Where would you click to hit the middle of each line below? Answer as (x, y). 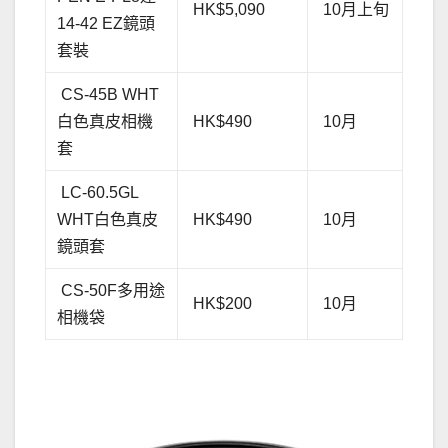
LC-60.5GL (98, 192)
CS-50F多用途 (111, 290)
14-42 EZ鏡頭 (106, 23)
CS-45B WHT (108, 94)
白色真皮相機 (105, 121)
